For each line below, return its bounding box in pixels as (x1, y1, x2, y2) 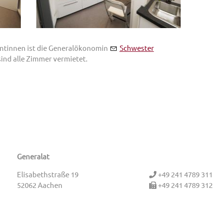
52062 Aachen (16, 180, 62, 190)
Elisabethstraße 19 (16, 170, 78, 179)
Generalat (16, 152, 49, 161)
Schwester (119, 43, 154, 53)
